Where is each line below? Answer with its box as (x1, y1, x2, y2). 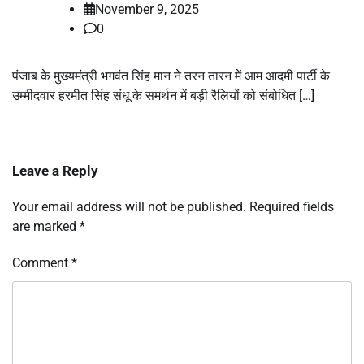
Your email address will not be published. (12, 198, 246, 214)
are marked (12, 218, 80, 234)
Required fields (249, 198, 334, 214)
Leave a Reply (12, 162, 98, 179)
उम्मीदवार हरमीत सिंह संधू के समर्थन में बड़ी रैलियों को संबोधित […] (12, 87, 314, 103)
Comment (12, 254, 71, 271)
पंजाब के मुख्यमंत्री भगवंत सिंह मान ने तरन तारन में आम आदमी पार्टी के (12, 67, 330, 84)
